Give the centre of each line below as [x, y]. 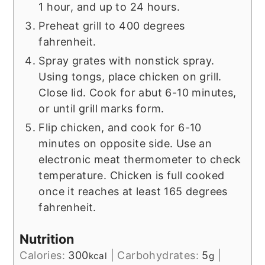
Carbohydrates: [160, 256]
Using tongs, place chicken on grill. [130, 77]
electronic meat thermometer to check [140, 160]
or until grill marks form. [101, 109]
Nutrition [47, 239]
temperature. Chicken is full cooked [132, 176]
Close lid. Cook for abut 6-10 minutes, [138, 93]
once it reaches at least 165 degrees [133, 192]
